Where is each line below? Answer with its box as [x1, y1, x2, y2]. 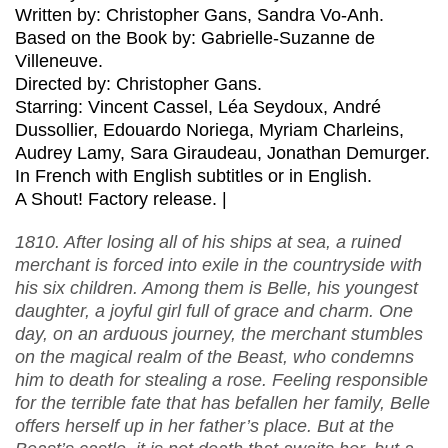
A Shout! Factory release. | [15, 189, 227, 210]
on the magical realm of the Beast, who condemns [15, 347, 414, 368]
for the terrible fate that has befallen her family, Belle [15, 393, 430, 414]
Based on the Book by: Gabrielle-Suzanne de [15, 28, 375, 49]
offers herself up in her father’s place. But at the [15, 416, 394, 437]
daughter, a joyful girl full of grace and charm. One [15, 301, 413, 322]
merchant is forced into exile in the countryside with [15, 255, 422, 276]
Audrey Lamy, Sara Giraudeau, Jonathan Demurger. [15, 143, 430, 164]
